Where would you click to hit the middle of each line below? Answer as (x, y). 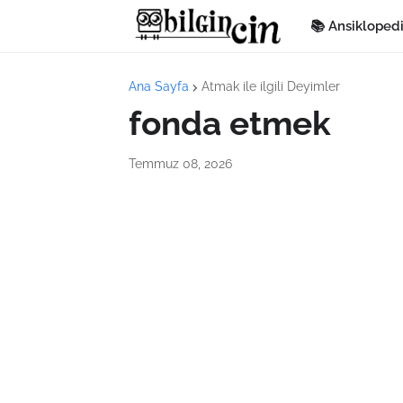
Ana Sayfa (159, 86)
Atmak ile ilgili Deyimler (271, 86)
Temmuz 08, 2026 (180, 164)
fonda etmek (230, 123)
